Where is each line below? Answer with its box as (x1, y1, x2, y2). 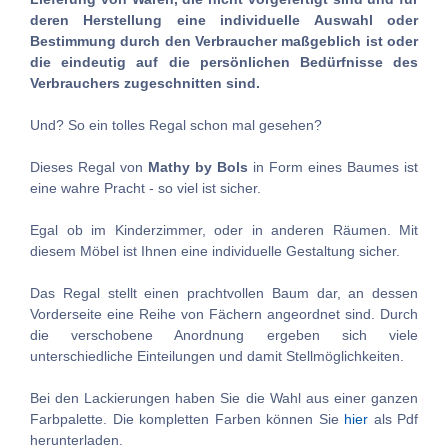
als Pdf (368, 411, 418, 428)
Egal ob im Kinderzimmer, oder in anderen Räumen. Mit (30, 222, 418, 239)
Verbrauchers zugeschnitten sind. (30, 75, 260, 92)
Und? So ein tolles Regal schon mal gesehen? (30, 117, 322, 134)
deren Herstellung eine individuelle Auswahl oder (30, 12, 418, 29)
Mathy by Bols (148, 159, 248, 176)
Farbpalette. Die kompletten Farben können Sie (30, 411, 344, 428)
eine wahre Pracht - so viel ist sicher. (30, 180, 261, 197)
